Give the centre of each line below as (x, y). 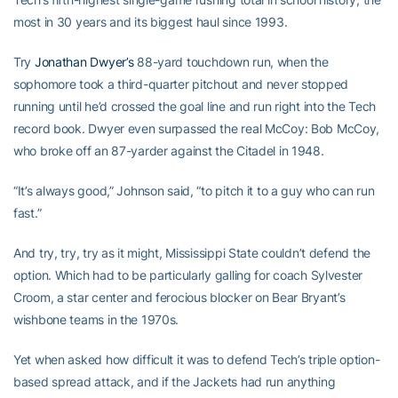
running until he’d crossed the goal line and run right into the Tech (195, 106)
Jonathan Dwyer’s (84, 62)
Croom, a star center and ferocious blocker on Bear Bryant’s (179, 297)
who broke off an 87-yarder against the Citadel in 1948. (169, 151)
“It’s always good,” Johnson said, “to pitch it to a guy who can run (194, 191)
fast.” (28, 213)
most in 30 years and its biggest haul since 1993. (151, 22)
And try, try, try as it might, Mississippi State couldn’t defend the (192, 253)
